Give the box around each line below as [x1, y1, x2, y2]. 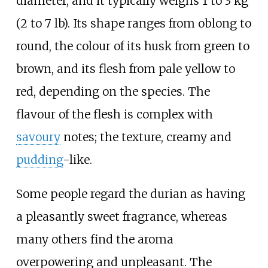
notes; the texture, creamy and [60, 129, 232, 144]
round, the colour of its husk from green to [16, 38, 249, 53]
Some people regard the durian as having [16, 186, 245, 201]
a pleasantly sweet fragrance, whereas [16, 209, 227, 224]
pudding [16, 152, 63, 167]
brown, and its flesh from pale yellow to [16, 61, 235, 76]
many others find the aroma [16, 232, 173, 246]
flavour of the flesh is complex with [16, 106, 213, 121]
